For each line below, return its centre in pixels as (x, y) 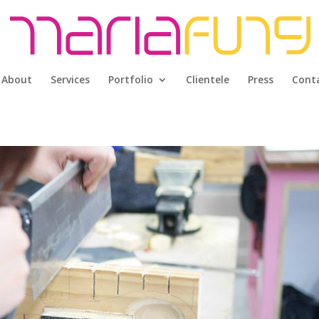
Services (70, 79)
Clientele (208, 79)
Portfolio (131, 79)
